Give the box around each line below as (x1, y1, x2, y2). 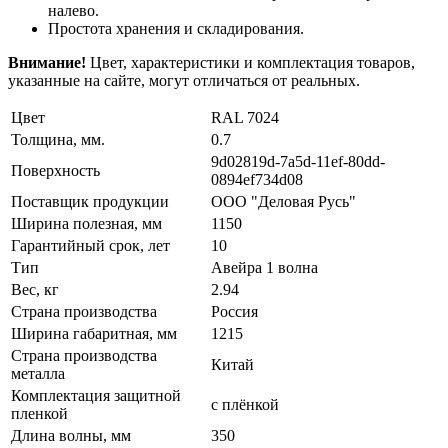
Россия (211, 302, 258, 320)
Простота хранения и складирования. (48, 19, 304, 37)
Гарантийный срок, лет (11, 236, 170, 254)
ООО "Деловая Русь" (211, 192, 356, 210)
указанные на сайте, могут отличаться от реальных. (8, 71, 360, 89)
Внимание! (8, 53, 86, 71)
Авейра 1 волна (211, 258, 318, 276)
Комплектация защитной (11, 386, 181, 404)
